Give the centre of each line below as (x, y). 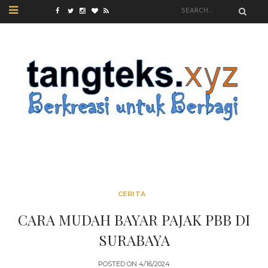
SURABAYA (134, 240)
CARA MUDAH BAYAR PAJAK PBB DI (134, 220)
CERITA (132, 194)
